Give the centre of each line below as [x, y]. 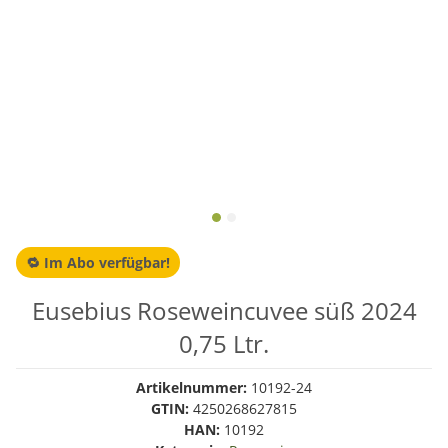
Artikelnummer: [193, 387]
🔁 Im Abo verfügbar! [98, 262]
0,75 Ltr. [224, 343]
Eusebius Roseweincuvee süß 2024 [224, 310]
